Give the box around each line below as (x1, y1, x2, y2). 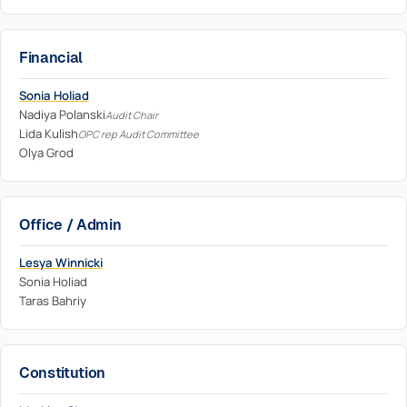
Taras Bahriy (19, 293, 86, 309)
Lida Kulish (19, 125, 78, 142)
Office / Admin (19, 216, 122, 233)
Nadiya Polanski (19, 106, 105, 123)
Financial (19, 49, 84, 66)
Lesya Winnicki (19, 254, 103, 271)
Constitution (19, 364, 106, 382)
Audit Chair (105, 108, 158, 122)
